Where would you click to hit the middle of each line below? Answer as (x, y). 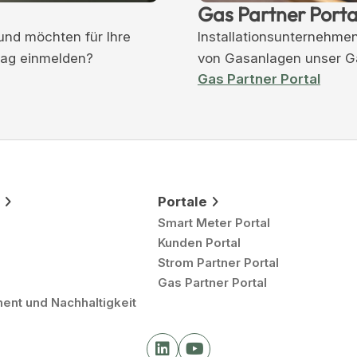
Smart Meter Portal (214, 222)
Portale (182, 201)
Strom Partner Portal (218, 262)
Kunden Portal (199, 242)
